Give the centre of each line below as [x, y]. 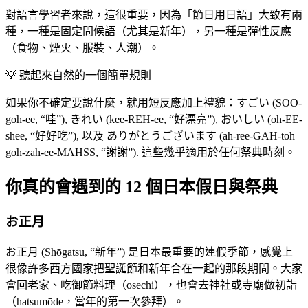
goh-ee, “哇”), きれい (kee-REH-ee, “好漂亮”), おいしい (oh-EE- [154, 120]
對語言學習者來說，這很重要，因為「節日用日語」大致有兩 [154, 15]
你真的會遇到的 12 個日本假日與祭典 [142, 187]
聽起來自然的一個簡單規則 [85, 76]
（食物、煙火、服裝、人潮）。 [82, 48]
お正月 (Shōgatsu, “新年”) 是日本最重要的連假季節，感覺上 [149, 252]
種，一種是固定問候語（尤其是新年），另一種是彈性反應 [148, 32]
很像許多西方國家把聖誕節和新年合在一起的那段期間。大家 [154, 268]
